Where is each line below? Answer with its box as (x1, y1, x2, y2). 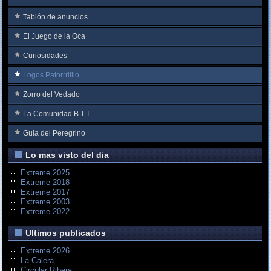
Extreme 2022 (21, 206, 70, 216)
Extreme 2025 (21, 168, 70, 177)
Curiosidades (23, 51, 68, 60)
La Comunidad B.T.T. (23, 109, 92, 118)
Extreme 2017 (21, 187, 70, 197)
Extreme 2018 (21, 177, 70, 187)
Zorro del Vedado (23, 90, 80, 99)
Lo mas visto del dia (25, 149, 109, 160)
